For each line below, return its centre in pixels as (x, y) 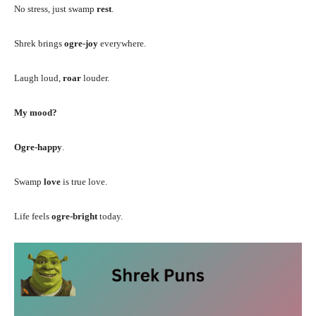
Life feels (33, 216)
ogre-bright (74, 216)
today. (110, 216)
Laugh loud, (38, 78)
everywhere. (122, 43)
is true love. (84, 181)
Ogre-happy (38, 147)
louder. (95, 78)
